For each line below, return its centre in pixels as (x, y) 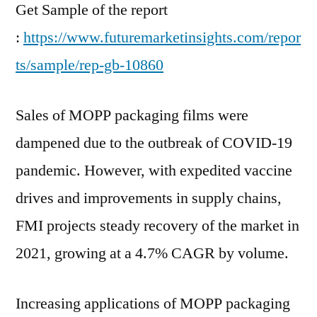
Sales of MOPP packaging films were (132, 115)
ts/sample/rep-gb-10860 (90, 65)
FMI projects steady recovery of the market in (157, 226)
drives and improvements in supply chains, (149, 198)
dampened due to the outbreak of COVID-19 (154, 143)
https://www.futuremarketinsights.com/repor (162, 38)
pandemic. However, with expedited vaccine (154, 171)
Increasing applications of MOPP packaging (153, 304)
